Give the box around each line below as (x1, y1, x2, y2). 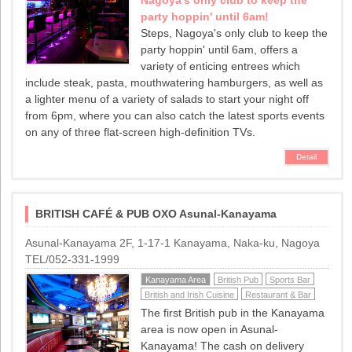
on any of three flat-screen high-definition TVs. (25, 125, 256, 138)
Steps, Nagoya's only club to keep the (141, 26, 328, 39)
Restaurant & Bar (245, 289, 312, 299)
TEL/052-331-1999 (25, 252, 120, 266)
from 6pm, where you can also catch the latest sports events (25, 108, 325, 122)
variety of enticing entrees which (141, 59, 301, 72)
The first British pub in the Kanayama (141, 306, 325, 319)
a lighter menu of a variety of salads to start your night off (25, 92, 310, 105)
